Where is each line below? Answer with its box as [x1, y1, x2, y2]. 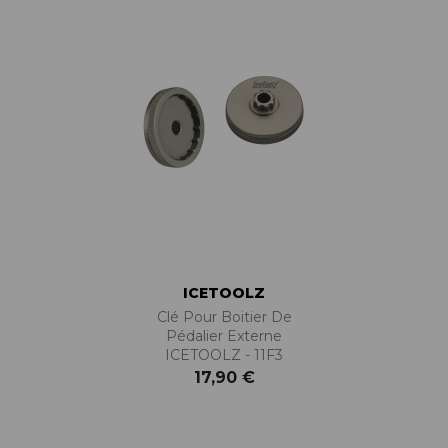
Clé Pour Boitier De [156, 307, 292, 326]
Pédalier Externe [166, 326, 282, 345]
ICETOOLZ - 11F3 [165, 345, 283, 364]
